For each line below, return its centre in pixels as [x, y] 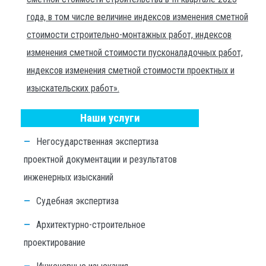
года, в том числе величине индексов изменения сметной [137, 17]
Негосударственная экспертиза [97, 142]
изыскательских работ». [73, 88]
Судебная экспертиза [77, 201]
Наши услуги [110, 118]
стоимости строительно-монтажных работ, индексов [129, 35]
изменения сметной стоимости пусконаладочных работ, [134, 53]
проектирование [55, 243]
